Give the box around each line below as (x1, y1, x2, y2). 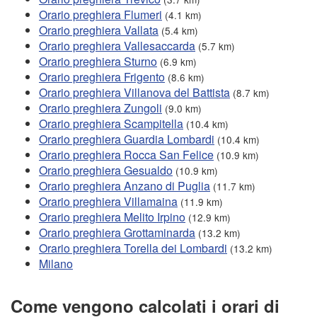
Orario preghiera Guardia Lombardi (39, 130, 214, 147)
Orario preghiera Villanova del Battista (39, 83, 230, 100)
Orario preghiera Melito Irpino (39, 208, 185, 225)
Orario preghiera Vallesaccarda (39, 37, 195, 54)
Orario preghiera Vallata (39, 21, 158, 38)
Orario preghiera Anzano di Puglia (39, 177, 210, 194)
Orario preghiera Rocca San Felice (39, 146, 214, 163)
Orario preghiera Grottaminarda (39, 224, 195, 241)
